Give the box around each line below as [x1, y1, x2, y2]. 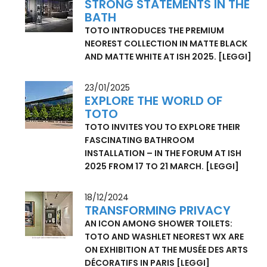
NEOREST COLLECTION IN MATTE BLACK [85, 64, 248, 76]
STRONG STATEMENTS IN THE [85, 22, 250, 39]
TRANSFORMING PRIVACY [85, 228, 231, 246]
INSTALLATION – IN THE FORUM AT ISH [85, 173, 242, 186]
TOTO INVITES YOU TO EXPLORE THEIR [85, 147, 241, 160]
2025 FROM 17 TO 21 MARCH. [85, 187, 206, 199]
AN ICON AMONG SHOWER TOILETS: [85, 244, 233, 256]
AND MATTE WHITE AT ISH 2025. [85, 77, 219, 89]
